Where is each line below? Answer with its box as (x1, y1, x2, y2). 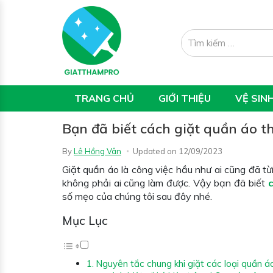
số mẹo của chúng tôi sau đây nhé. (62, 190, 212, 202)
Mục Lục (62, 213, 108, 228)
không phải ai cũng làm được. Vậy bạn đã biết (62, 177, 268, 189)
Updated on (133, 146, 179, 156)
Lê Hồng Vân (74, 146, 121, 156)
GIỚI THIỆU (158, 92, 211, 104)
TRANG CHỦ (74, 92, 134, 104)
